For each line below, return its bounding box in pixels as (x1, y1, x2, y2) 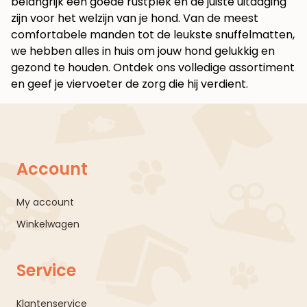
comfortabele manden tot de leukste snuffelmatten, (11, 27, 295, 42)
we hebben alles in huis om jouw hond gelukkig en (11, 43, 275, 59)
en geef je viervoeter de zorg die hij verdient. (11, 76, 248, 92)
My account (16, 195, 74, 209)
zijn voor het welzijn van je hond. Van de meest (11, 10, 258, 26)
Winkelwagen (16, 217, 79, 231)
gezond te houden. (11, 60, 113, 75)
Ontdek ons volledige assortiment (113, 60, 295, 75)
